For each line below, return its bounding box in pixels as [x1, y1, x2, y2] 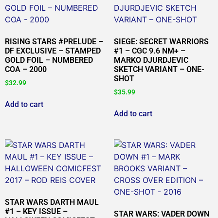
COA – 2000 [5, 64, 47, 74]
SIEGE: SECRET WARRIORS [114, 36, 209, 46]
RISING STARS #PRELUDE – [5, 36, 103, 46]
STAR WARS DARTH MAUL [5, 197, 99, 207]
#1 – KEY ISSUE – [5, 206, 68, 216]
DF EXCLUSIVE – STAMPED [5, 46, 101, 55]
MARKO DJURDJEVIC [114, 55, 188, 65]
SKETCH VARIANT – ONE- [114, 64, 204, 74]
